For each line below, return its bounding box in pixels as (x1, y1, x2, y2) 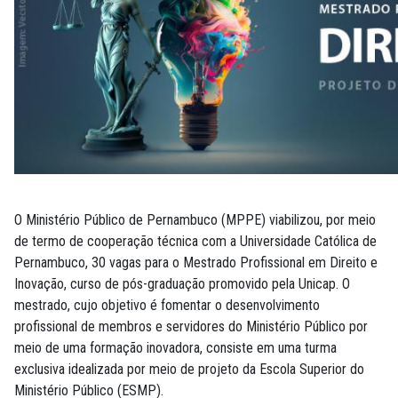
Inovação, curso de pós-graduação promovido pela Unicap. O (14, 275, 350, 293)
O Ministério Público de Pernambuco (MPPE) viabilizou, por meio (14, 211, 376, 229)
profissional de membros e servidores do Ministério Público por (14, 318, 368, 336)
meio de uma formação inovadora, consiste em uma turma (14, 339, 337, 357)
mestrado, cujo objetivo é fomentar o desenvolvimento (14, 297, 320, 314)
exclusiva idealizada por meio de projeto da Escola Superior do (14, 361, 364, 378)
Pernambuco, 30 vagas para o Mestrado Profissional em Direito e (14, 254, 378, 272)
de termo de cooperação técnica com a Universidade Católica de (14, 233, 377, 251)
